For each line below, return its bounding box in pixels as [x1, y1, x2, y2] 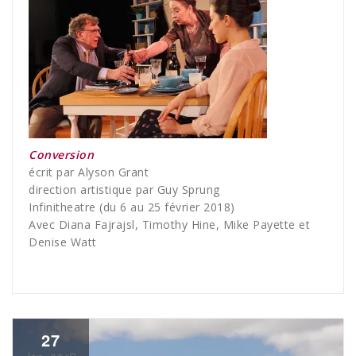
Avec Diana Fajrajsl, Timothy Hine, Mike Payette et [29, 216, 310, 232]
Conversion [29, 146, 94, 162]
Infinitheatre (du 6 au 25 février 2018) [29, 199, 235, 215]
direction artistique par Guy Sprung [29, 181, 220, 197]
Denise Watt [29, 234, 97, 250]
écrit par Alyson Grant [29, 164, 149, 180]
